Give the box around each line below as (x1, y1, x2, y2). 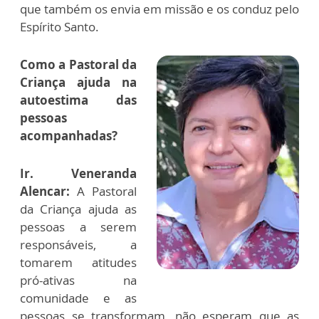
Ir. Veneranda (20, 164, 137, 182)
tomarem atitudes (20, 253, 137, 271)
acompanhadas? (20, 127, 117, 144)
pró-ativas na (20, 271, 137, 288)
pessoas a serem (20, 218, 137, 235)
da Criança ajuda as (20, 200, 137, 217)
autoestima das (20, 91, 137, 108)
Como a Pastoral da (20, 56, 137, 73)
